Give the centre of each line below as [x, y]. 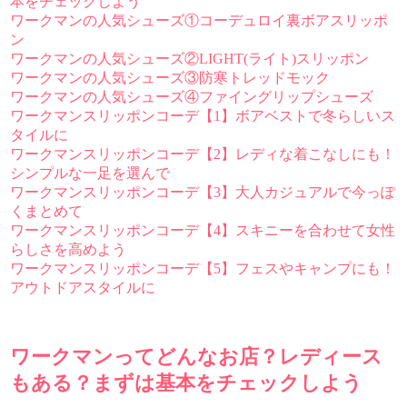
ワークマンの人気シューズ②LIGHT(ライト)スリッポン [190, 59]
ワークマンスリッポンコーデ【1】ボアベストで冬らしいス [203, 116]
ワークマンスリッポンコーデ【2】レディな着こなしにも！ [203, 154]
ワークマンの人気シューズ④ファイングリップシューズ [192, 97]
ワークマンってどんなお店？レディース [197, 357]
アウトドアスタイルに [83, 288]
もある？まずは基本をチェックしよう [187, 383]
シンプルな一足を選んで [90, 174]
